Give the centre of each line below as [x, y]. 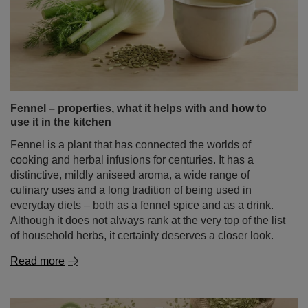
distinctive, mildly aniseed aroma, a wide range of [130, 175]
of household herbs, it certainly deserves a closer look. [142, 235]
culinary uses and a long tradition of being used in [131, 190]
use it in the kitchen [61, 122]
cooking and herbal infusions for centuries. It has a [132, 160]
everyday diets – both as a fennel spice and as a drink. [142, 205]
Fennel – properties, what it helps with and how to [139, 108]
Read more [37, 261]
